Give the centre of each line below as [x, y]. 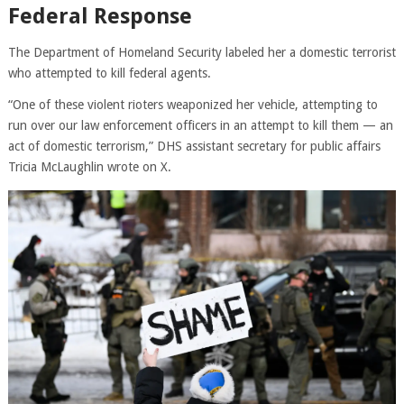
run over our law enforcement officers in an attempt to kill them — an [200, 125]
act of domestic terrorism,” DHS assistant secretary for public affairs [194, 146]
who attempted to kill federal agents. [109, 73]
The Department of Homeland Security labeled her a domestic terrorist [202, 52]
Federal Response [100, 16]
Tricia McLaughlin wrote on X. [89, 166]
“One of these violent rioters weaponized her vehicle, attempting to [193, 104]
